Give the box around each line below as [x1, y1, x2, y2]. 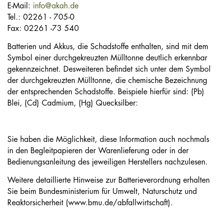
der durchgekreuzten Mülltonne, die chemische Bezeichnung [7, 77, 207, 84]
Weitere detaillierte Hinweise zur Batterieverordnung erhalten [7, 176, 210, 184]
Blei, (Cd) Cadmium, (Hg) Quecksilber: [7, 99, 138, 107]
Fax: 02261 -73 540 [7, 25, 79, 32]
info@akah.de [33, 2, 79, 10]
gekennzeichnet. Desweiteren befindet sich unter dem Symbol [7, 65, 211, 73]
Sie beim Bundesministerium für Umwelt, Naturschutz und [7, 188, 197, 195]
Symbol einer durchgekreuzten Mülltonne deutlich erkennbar [7, 54, 207, 62]
